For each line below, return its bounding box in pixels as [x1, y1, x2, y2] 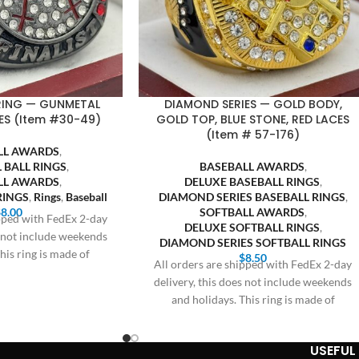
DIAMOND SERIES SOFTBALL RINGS [159, 236, 347, 249]
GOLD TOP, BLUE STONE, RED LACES [156, 111, 350, 127]
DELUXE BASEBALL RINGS [184, 175, 320, 188]
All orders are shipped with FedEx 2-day [154, 257, 353, 271]
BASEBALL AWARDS [199, 159, 305, 173]
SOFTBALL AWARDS [199, 205, 305, 219]
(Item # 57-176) [206, 127, 301, 143]
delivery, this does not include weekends [154, 275, 353, 288]
